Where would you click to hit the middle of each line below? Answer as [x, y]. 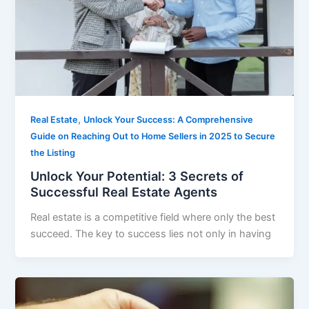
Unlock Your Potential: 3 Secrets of [137, 176]
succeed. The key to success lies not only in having [151, 234]
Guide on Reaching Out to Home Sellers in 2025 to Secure [153, 136]
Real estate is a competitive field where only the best [153, 218]
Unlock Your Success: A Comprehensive [169, 119]
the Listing [53, 152]
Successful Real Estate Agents [124, 192]
